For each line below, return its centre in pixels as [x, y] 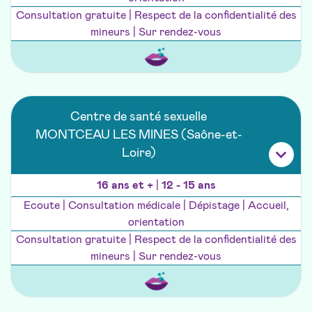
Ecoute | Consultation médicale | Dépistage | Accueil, [156, 206]
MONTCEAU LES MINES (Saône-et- [139, 135]
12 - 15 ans [188, 186]
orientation [156, 223]
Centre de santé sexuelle [139, 117]
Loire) [139, 154]
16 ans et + [126, 186]
